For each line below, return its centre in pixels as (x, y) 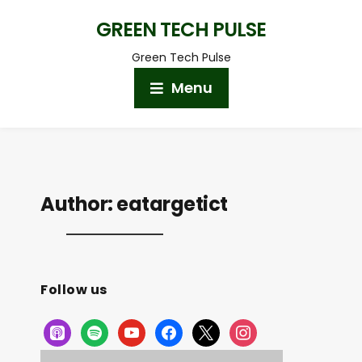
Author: (78, 204)
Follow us (74, 290)
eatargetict (172, 204)
